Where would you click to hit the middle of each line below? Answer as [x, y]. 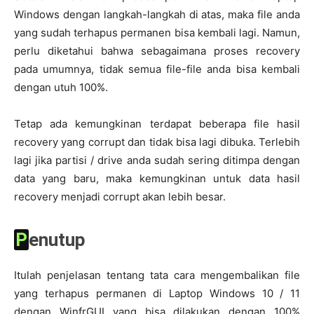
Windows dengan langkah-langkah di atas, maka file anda [157, 14]
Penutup [57, 239]
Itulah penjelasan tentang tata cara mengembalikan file [157, 275]
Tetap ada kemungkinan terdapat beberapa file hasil [157, 123]
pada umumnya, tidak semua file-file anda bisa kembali [157, 69]
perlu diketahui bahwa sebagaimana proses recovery [157, 50]
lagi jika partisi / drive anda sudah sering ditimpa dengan [157, 160]
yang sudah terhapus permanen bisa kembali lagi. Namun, [157, 32]
